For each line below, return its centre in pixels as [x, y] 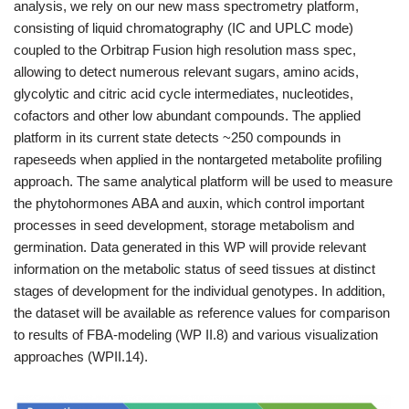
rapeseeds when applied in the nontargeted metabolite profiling [198, 159]
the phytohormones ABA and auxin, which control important [189, 203]
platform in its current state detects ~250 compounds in [177, 137]
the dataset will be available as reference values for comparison [202, 313]
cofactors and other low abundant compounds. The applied [187, 115]
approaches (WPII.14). [81, 357]
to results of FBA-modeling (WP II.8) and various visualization [196, 335]
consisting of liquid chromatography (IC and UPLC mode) [184, 28]
